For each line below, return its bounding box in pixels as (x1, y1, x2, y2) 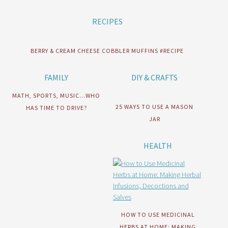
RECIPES (92, 16, 123, 26)
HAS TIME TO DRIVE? (25, 103, 87, 111)
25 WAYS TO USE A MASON (116, 102, 194, 110)
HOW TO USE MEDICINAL (121, 210, 195, 218)
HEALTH (144, 140, 173, 151)
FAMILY (44, 72, 69, 82)
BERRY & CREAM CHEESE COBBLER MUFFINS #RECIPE (31, 46, 184, 54)
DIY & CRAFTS (131, 72, 178, 82)
